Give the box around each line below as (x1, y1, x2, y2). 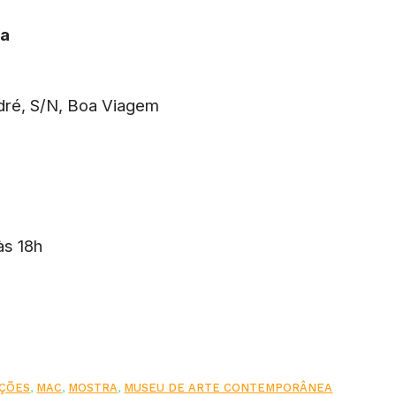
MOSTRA (68, 380, 118, 394)
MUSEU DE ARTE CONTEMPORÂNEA (124, 380, 333, 394)
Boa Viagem (67, 95, 160, 115)
